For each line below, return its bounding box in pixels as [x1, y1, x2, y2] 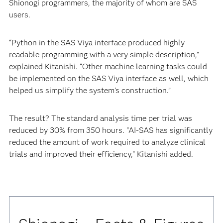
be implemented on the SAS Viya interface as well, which [8, 74, 209, 83]
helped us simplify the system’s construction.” [8, 86, 171, 95]
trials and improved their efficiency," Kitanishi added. [8, 149, 193, 159]
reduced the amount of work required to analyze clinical [8, 137, 206, 147]
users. [8, 10, 30, 19]
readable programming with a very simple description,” [8, 50, 199, 59]
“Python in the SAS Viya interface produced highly [8, 38, 185, 47]
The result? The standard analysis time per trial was [8, 113, 192, 123]
